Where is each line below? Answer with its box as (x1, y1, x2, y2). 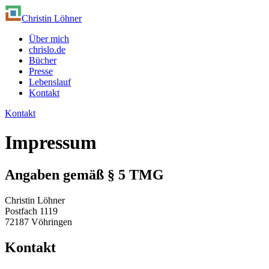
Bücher (29, 55, 56, 65)
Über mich (29, 34, 69, 44)
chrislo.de (29, 44, 65, 55)
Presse (29, 66, 53, 76)
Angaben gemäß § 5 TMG (5, 166, 164, 183)
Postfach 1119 (5, 205, 58, 216)
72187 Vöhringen (5, 216, 72, 227)
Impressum (5, 131, 97, 154)
